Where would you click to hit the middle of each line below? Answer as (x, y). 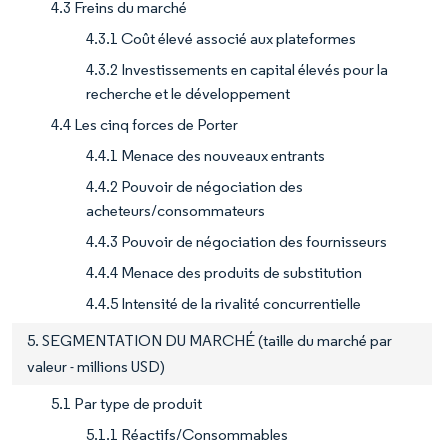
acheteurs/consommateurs (175, 211)
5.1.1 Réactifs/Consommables (187, 435)
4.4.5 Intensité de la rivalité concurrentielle (223, 304)
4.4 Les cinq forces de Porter (144, 125)
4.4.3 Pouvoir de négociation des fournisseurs (236, 242)
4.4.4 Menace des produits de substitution (224, 273)
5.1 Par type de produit (126, 404)
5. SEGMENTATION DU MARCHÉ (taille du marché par (209, 341)
